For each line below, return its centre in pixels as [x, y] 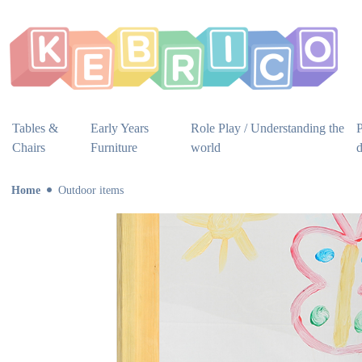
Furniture [114, 147]
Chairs [29, 147]
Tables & [35, 128]
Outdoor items [91, 190]
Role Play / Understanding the [268, 128]
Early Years [120, 128]
